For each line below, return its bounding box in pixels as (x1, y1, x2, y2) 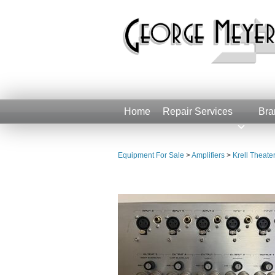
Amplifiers (192, 151, 225, 160)
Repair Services (163, 106, 233, 117)
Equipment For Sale (118, 151, 184, 160)
